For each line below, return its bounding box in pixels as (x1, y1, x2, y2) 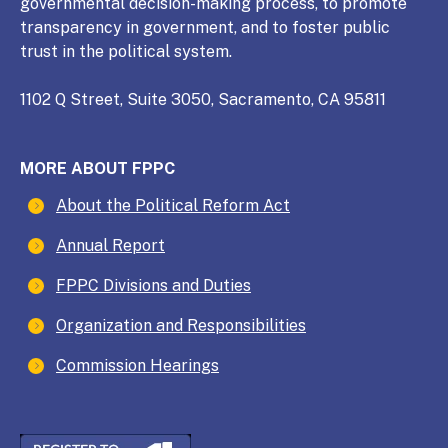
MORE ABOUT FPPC (20, 158, 175, 178)
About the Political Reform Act (56, 195, 290, 215)
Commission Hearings (56, 355, 219, 375)
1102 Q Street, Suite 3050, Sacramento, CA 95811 (20, 89, 386, 109)
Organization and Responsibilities (56, 315, 306, 335)
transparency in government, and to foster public (20, 17, 390, 37)
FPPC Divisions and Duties (56, 275, 251, 295)
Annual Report (56, 235, 165, 255)
